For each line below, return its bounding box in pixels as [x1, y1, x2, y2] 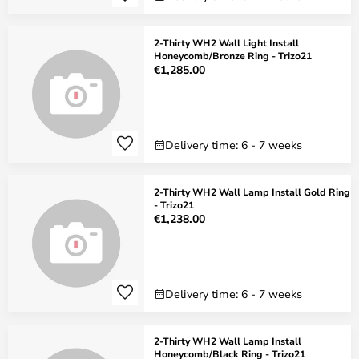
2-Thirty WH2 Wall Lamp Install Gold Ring [154, 185, 351, 198]
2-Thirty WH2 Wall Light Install [154, 36, 300, 49]
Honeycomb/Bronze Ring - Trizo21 [154, 49, 312, 62]
